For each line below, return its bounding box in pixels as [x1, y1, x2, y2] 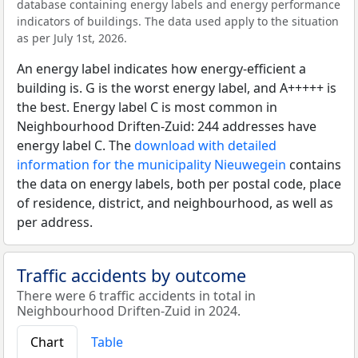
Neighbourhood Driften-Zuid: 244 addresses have [17, 117, 316, 135]
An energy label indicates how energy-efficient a [17, 60, 306, 78]
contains [286, 156, 341, 173]
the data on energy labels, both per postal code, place [17, 175, 341, 193]
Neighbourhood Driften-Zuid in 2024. [17, 302, 241, 320]
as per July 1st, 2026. [17, 30, 127, 46]
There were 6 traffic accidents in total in [17, 287, 256, 304]
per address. [17, 213, 93, 231]
